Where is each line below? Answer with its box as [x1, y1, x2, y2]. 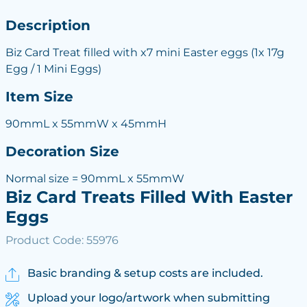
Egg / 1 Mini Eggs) [5, 62, 101, 75]
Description [5, 16, 90, 34]
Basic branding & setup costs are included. [27, 267, 263, 280]
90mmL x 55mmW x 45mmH [5, 117, 167, 130]
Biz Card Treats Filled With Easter [5, 187, 293, 207]
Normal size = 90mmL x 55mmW [5, 172, 184, 185]
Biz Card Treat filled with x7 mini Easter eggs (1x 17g [5, 46, 284, 59]
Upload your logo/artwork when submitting [27, 291, 270, 304]
